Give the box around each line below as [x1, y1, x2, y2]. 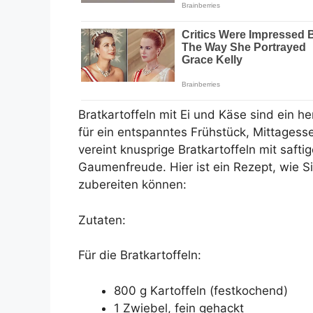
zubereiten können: [78, 177, 187, 192]
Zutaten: [78, 212, 126, 227]
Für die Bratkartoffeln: [78, 248, 201, 263]
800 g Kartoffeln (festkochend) [114, 283, 288, 298]
